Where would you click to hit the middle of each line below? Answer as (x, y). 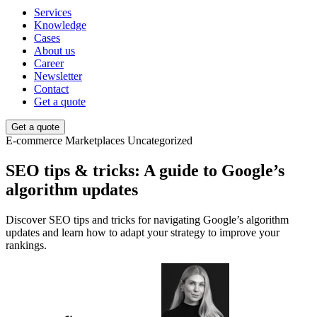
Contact (51, 89)
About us (54, 51)
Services (53, 13)
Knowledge (60, 25)
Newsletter (58, 76)
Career (49, 64)
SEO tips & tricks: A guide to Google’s (145, 171)
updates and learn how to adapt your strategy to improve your (143, 232)
